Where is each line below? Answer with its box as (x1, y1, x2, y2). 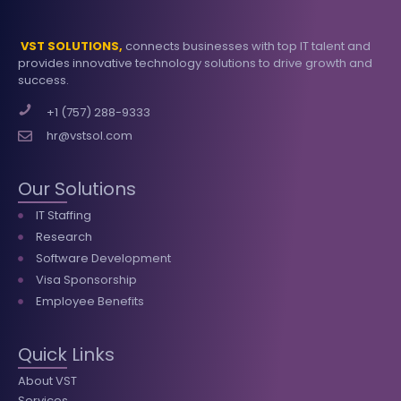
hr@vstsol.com (47, 127, 132, 145)
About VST (18, 371, 77, 389)
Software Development (35, 250, 171, 268)
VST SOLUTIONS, (21, 37, 125, 55)
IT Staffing (35, 207, 91, 225)
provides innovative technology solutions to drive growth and (18, 54, 372, 72)
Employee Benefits (35, 293, 144, 311)
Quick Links (18, 342, 115, 368)
